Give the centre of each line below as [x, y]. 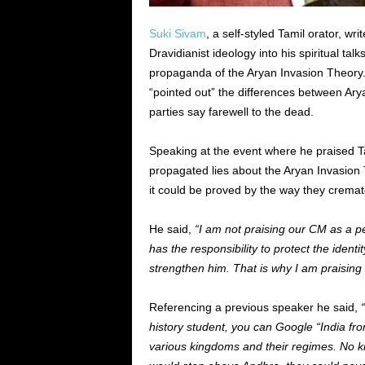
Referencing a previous [210, 307]
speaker [292, 307]
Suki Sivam [177, 33]
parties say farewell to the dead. [231, 112]
